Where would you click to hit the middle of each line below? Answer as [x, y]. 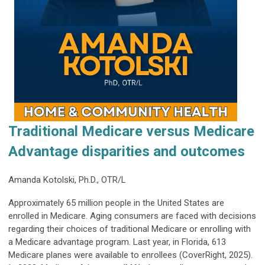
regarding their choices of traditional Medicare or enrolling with [130, 229]
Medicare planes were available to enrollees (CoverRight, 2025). [130, 255]
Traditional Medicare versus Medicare [131, 132]
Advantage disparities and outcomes [127, 152]
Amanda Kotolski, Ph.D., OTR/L [67, 180]
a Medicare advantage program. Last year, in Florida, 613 [117, 242]
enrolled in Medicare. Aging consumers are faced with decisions [132, 216]
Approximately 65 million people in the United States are [116, 203]
